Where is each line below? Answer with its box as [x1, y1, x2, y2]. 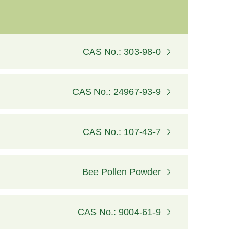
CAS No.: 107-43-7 [83, 127, 161, 138]
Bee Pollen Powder [82, 167, 161, 178]
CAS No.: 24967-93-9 [72, 87, 161, 98]
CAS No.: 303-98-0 [83, 47, 161, 57]
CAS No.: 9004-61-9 [78, 207, 161, 218]
